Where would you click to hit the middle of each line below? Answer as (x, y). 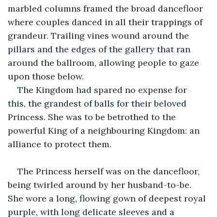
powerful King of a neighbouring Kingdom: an (105, 130)
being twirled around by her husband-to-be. (101, 185)
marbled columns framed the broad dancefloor (107, 8)
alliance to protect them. (61, 144)
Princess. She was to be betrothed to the (93, 117)
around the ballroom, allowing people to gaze (105, 62)
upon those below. (47, 76)
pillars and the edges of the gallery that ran (100, 49)
